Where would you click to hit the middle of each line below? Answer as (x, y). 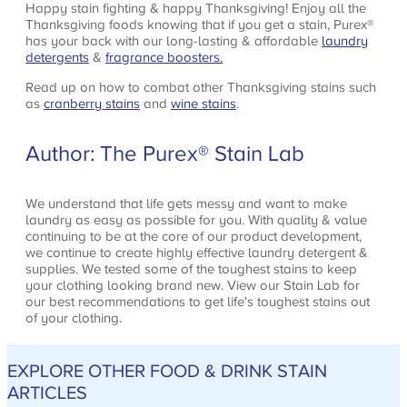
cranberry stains (92, 104)
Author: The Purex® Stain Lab (165, 154)
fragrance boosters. (164, 57)
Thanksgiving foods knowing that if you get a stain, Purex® (199, 25)
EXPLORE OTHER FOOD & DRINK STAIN (167, 370)
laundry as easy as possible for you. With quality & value (196, 220)
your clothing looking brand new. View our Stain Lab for (193, 285)
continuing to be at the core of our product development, (194, 236)
